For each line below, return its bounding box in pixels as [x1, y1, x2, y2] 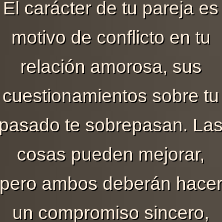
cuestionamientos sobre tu [2, 85, 220, 106]
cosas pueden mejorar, [17, 143, 205, 165]
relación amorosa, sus [20, 55, 202, 77]
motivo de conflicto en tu [11, 26, 211, 48]
